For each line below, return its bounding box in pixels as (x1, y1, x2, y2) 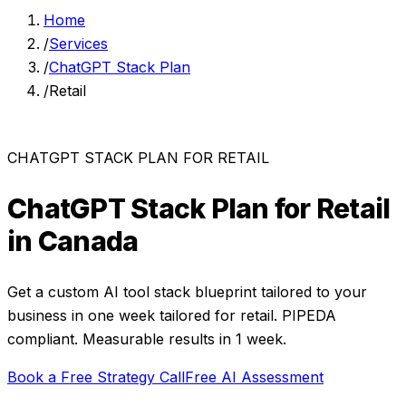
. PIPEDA (274, 305, 336, 324)
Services (49, 34, 108, 53)
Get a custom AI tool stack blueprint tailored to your (7, 282, 367, 301)
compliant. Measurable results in (7, 329, 236, 348)
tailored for (155, 305, 240, 324)
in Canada (7, 224, 139, 257)
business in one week (7, 305, 155, 324)
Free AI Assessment (185, 367, 324, 386)
